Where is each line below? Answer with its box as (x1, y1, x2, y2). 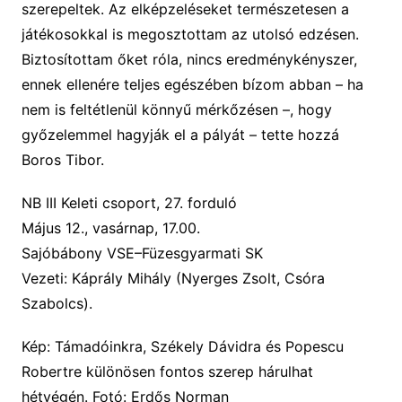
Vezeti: (21, 268, 72, 287)
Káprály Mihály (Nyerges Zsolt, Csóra (71, 268, 325, 287)
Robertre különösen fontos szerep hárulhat (21, 362, 313, 380)
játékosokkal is (21, 24, 127, 43)
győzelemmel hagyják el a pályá (21, 125, 240, 144)
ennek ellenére (21, 74, 124, 93)
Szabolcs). (21, 293, 92, 312)
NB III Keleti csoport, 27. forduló (21, 193, 237, 212)
